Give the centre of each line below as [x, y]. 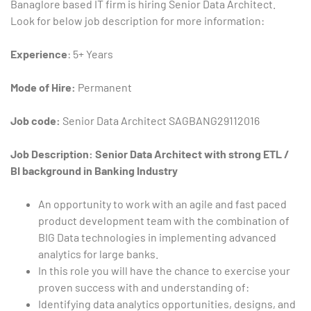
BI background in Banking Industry [94, 171]
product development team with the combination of [164, 221]
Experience [39, 54]
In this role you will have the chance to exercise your [164, 271]
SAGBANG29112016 [214, 121]
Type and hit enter [59, 138]
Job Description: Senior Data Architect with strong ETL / [150, 154]
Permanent [104, 87]
